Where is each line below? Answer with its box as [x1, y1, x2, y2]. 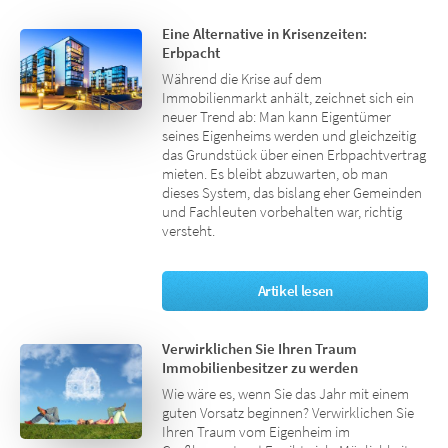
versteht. [162, 222, 216, 241]
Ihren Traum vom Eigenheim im [162, 423, 351, 442]
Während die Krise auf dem [162, 70, 323, 89]
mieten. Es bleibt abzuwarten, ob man [162, 165, 389, 184]
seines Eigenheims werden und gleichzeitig [162, 127, 417, 146]
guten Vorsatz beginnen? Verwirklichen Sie [162, 404, 415, 423]
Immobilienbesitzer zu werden [162, 359, 359, 377]
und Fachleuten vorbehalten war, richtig [162, 203, 403, 222]
